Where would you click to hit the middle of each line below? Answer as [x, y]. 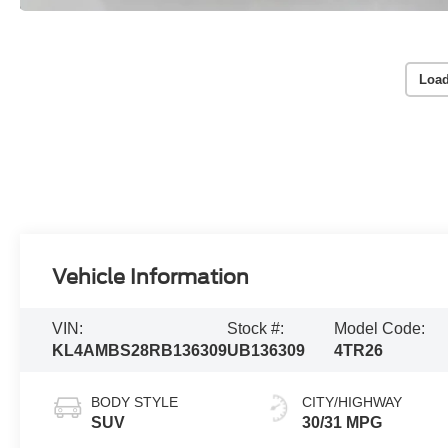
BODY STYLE [135, 402]
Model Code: [379, 329]
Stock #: [256, 329]
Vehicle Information [151, 277]
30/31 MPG [342, 423]
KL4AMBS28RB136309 [140, 351]
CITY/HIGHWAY [352, 402]
